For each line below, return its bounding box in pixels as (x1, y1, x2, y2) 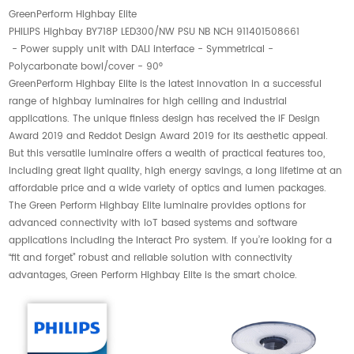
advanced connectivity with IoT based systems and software (9, 215, 298, 231)
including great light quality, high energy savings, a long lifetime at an (9, 163, 343, 179)
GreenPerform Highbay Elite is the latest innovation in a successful (9, 76, 322, 92)
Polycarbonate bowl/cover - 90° (9, 58, 167, 74)
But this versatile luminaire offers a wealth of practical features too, (9, 145, 326, 161)
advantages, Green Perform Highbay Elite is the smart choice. (9, 267, 301, 283)
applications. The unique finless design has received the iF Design (9, 111, 321, 126)
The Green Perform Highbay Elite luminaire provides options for (9, 198, 307, 213)
